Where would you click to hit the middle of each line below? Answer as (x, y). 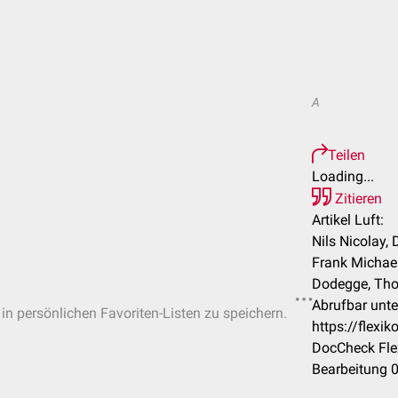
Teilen (346, 155)
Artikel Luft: (348, 220)
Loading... (343, 176)
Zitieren (357, 199)
